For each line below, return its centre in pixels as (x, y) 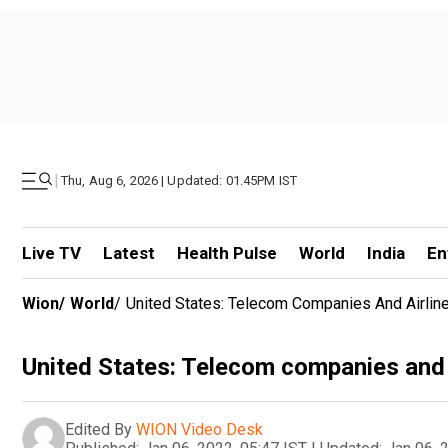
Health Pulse (226, 253)
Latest (128, 253)
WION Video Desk (199, 429)
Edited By (98, 429)
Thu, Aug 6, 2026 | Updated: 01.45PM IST (179, 180)
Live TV (51, 253)
